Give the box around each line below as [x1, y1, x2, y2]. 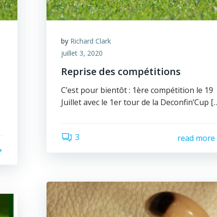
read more [177, 132, 215, 143]
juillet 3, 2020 [61, 48, 103, 58]
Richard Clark [70, 36, 111, 46]
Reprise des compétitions [61, 65, 181, 78]
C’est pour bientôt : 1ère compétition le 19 [61, 85, 214, 95]
